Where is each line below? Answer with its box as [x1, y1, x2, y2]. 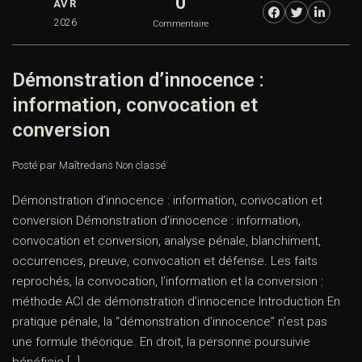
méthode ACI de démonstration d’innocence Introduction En [12, 294, 340, 309]
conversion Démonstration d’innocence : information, [12, 213, 301, 229]
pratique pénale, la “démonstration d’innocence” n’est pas [12, 314, 327, 330]
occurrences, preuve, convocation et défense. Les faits [12, 254, 318, 269]
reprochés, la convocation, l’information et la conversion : [12, 274, 323, 289]
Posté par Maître [12, 159, 89, 172]
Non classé [116, 159, 166, 172]
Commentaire [153, 19, 209, 30]
